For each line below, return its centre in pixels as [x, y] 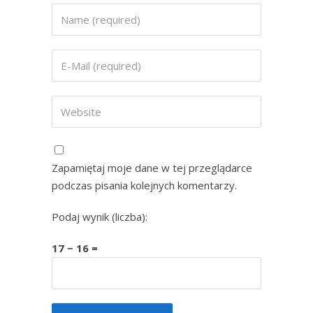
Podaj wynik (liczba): [100, 217]
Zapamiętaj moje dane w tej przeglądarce [152, 168]
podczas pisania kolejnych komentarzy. [144, 185]
